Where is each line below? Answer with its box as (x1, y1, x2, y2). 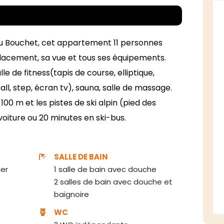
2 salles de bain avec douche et (54, 176, 173, 187)
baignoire (54, 189, 89, 200)
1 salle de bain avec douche (54, 164, 157, 175)
